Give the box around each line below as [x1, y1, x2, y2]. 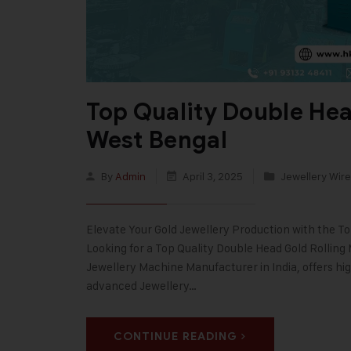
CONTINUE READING [113, 330, 238, 344]
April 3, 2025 [179, 169, 245, 183]
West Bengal [85, 125, 227, 156]
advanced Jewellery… [85, 278, 197, 294]
